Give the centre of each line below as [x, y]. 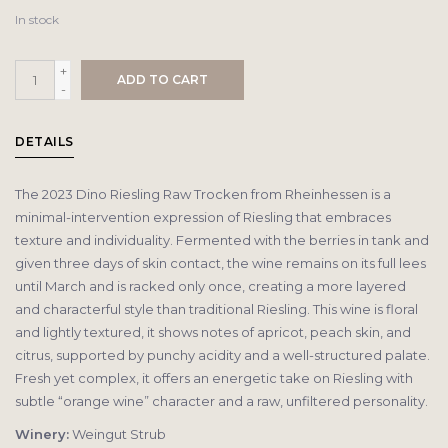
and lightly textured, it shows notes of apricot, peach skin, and [213, 332]
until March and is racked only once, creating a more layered [210, 286]
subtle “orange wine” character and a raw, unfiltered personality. [221, 401]
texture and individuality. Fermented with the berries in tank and [222, 240]
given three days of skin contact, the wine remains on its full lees [220, 263]
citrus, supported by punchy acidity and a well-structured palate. [222, 355]
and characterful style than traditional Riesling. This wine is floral [216, 309]
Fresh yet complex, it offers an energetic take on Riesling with [214, 378]
